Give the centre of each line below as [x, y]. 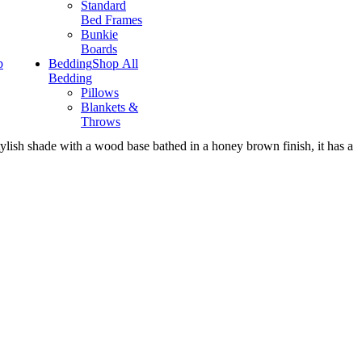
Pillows [100, 93]
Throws [101, 122]
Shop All [115, 63]
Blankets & [109, 107]
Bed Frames [112, 20]
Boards [99, 49]
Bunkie [99, 34]
